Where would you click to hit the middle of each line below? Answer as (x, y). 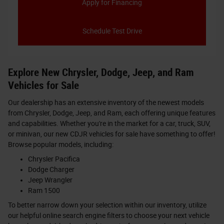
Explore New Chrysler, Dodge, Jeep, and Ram (101, 72)
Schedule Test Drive (112, 31)
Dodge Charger (51, 169)
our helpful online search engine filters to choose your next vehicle (109, 215)
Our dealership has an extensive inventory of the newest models (106, 102)
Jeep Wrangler (50, 180)
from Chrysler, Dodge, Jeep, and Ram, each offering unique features (112, 113)
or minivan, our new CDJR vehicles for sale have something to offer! (112, 134)
